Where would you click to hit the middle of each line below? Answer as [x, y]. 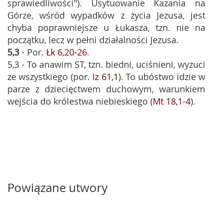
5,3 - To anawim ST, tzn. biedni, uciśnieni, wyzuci [106, 64]
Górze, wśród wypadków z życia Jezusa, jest [106, 15]
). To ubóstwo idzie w [162, 77]
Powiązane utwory [57, 188]
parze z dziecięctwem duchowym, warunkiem [106, 89]
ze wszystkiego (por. [50, 77]
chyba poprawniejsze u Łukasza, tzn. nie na [106, 27]
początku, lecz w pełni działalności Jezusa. [93, 40]
